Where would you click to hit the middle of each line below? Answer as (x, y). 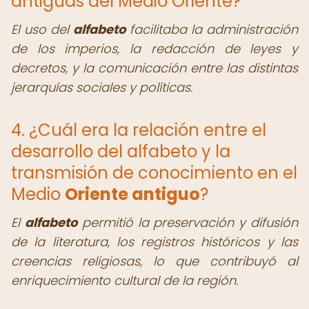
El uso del (42, 29)
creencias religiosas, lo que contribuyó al (154, 261)
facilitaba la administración (212, 29)
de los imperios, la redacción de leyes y (154, 49)
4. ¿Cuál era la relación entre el (139, 130)
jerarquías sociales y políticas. (102, 87)
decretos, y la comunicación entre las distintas (154, 68)
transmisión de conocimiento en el (154, 173)
